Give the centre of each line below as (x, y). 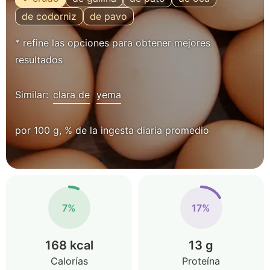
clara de (71, 95)
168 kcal (69, 245)
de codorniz (49, 16)
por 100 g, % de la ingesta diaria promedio (112, 130)
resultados (39, 60)
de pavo (108, 16)
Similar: (33, 95)
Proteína (201, 261)
